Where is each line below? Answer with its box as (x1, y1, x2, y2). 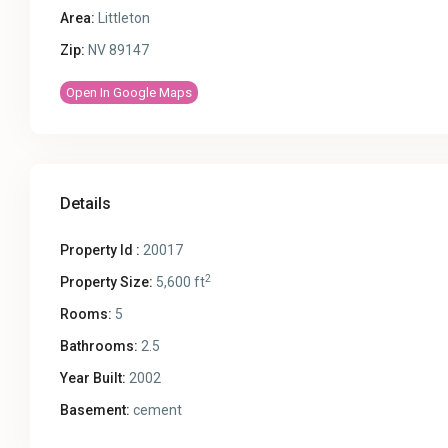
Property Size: (60, 274, 154, 291)
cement (130, 402, 183, 419)
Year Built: (60, 370, 127, 387)
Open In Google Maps (66, 85, 193, 101)
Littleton (98, 10, 151, 27)
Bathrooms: (60, 338, 139, 355)
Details (60, 194, 112, 214)
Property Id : (60, 242, 141, 259)
